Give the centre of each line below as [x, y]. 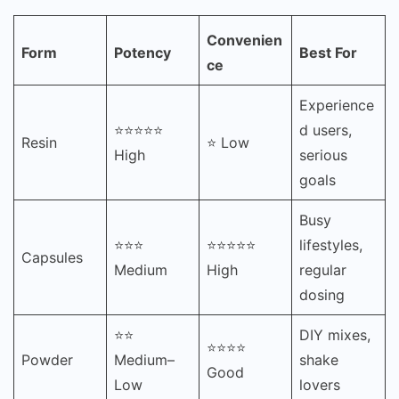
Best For [328, 52]
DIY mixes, [335, 334]
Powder [47, 359]
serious [323, 155]
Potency [142, 52]
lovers [320, 384]
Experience [337, 105]
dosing [322, 294]
